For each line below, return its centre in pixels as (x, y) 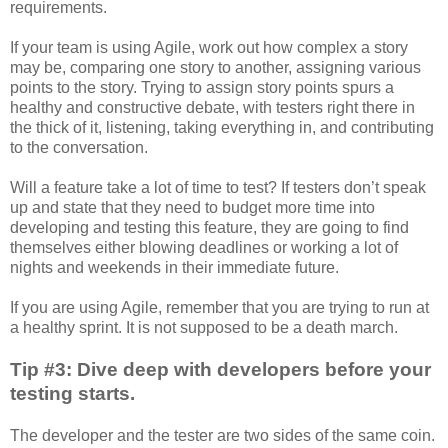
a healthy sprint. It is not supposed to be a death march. (204, 327)
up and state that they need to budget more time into (192, 207)
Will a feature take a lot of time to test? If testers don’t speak (218, 187)
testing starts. (72, 393)
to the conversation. (79, 147)
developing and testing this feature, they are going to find (209, 227)
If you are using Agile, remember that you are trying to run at (219, 307)
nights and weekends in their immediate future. (174, 267)
